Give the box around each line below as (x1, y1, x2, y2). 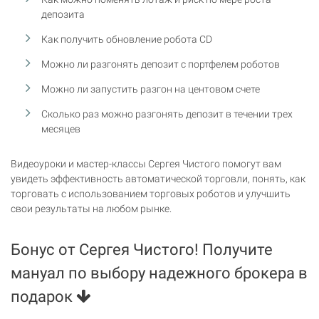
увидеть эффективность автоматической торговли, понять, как (11, 172, 305, 184)
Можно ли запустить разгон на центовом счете (41, 83, 261, 95)
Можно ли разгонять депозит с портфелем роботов (41, 58, 281, 70)
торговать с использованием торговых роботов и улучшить (11, 187, 291, 199)
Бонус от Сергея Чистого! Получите (11, 240, 273, 258)
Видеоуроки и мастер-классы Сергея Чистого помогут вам (11, 157, 281, 169)
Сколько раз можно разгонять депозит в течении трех (41, 108, 293, 120)
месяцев (41, 122, 81, 135)
